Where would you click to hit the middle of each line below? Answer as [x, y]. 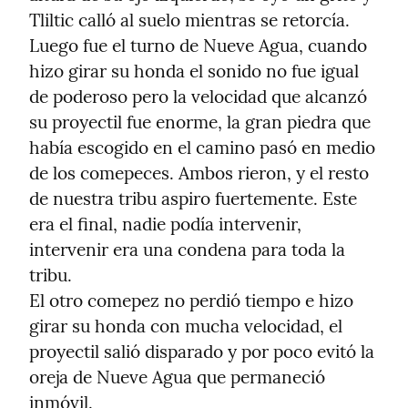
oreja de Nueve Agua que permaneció [177, 377]
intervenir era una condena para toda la [187, 250]
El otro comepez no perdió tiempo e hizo [191, 301]
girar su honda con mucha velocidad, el [186, 326]
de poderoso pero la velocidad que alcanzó [198, 97]
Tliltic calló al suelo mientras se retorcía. [189, 20]
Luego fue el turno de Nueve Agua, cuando [198, 46]
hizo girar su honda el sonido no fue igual [194, 71]
